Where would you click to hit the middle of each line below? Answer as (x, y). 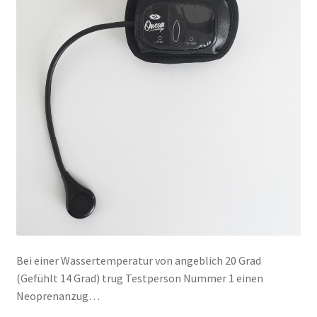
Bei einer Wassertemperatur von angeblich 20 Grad (138, 260)
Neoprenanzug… (58, 295)
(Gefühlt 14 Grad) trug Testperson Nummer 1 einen (139, 278)
